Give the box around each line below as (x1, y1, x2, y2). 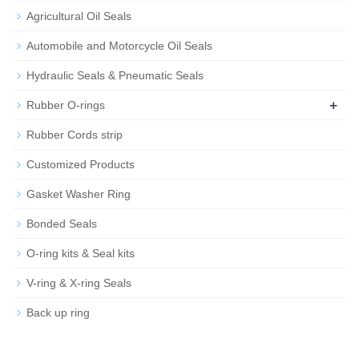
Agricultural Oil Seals (26, 10, 131, 23)
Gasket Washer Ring (26, 188, 131, 201)
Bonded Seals (26, 217, 97, 231)
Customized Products (26, 158, 135, 171)
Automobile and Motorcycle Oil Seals (26, 39, 212, 53)
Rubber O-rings (26, 99, 105, 112)
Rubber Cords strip (26, 128, 123, 142)
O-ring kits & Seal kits (26, 247, 135, 260)
